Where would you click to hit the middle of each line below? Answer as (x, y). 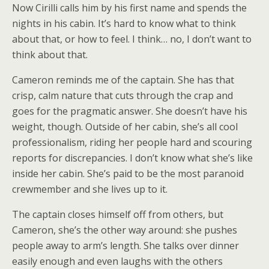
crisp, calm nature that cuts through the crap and (122, 95)
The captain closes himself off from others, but (118, 214)
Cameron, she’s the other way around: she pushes (125, 230)
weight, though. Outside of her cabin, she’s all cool (125, 127)
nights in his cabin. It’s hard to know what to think (124, 23)
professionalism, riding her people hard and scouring (132, 142)
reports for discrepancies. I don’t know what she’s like (132, 158)
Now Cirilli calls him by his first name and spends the (129, 8)
